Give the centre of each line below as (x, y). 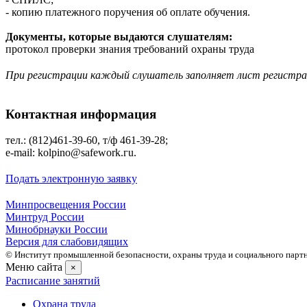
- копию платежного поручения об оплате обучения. (128, 12)
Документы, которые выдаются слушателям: (119, 36)
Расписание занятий (53, 281)
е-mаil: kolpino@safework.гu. (71, 153)
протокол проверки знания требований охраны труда (130, 49)
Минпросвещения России (66, 205)
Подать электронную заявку (71, 179)
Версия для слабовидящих (67, 242)
